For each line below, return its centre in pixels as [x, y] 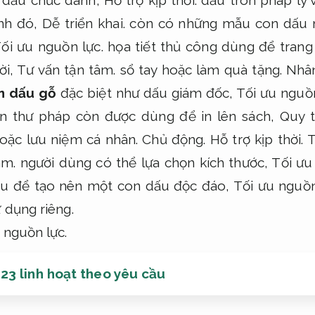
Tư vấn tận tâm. [66, 69]
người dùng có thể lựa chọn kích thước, [144, 162]
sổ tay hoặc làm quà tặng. [201, 69]
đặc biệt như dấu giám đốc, [147, 92]
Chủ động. [174, 139]
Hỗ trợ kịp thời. [257, 139]
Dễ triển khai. [84, 23]
